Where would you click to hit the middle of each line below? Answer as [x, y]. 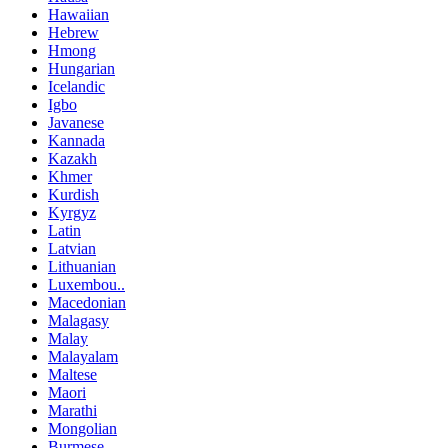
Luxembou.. [86, 284]
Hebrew [73, 32]
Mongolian [82, 428]
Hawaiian [78, 14]
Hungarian [81, 68]
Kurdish [73, 194]
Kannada [76, 140]
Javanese [76, 122]
